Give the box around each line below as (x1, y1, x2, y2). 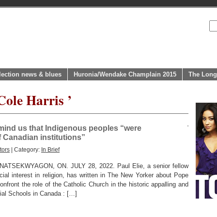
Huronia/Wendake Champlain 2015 (74, 71, 176, 78)
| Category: (10, 146, 41, 153)
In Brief (41, 146, 60, 153)
